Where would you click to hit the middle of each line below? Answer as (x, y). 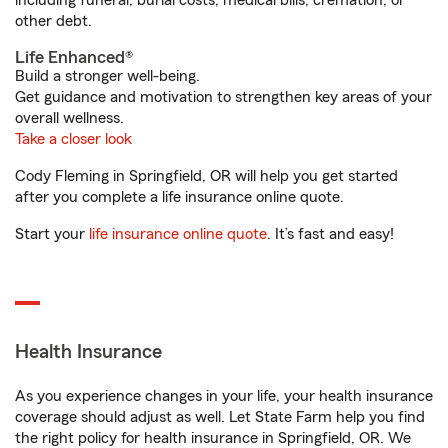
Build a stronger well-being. (107, 76)
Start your (52, 234)
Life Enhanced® (74, 57)
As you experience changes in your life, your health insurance (224, 396)
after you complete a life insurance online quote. (179, 197)
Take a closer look (73, 139)
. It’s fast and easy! (330, 234)
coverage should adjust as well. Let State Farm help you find (220, 417)
